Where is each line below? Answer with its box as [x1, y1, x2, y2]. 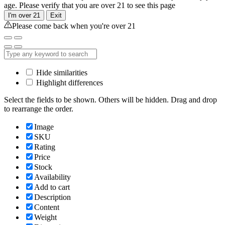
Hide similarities [34, 68, 87, 77]
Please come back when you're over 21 [12, 21, 136, 30]
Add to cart [34, 182, 70, 191]
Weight [34, 212, 57, 221]
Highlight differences [34, 78, 103, 87]
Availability [34, 172, 71, 181]
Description [34, 192, 71, 201]
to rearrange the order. [4, 104, 73, 113]
